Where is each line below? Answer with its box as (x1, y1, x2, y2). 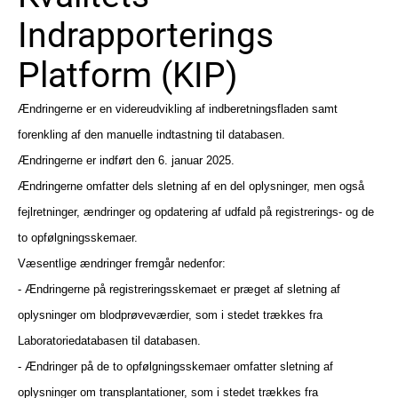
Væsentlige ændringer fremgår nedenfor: (18, 257, 229, 270)
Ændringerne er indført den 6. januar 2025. (18, 154, 235, 167)
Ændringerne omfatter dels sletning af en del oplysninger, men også (18, 179, 364, 193)
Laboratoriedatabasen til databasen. (18, 334, 201, 347)
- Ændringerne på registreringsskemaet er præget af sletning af (18, 283, 340, 296)
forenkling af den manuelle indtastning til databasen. (18, 128, 285, 141)
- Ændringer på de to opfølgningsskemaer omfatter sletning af (18, 360, 333, 373)
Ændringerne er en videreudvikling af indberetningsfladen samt (18, 102, 338, 115)
